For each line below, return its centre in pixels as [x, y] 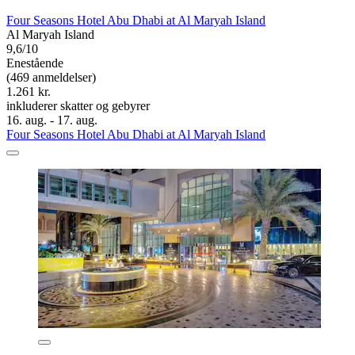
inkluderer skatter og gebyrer [78, 106]
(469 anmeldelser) [51, 78]
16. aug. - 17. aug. [52, 120]
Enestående [35, 63]
